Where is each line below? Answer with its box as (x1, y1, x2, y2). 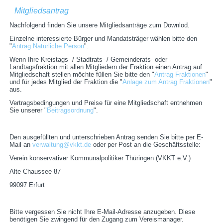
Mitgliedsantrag (14, 6, 69, 15)
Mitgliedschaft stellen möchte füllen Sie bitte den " (9, 71, 155, 79)
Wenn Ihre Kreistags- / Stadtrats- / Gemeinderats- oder (9, 56, 168, 64)
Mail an (9, 141, 33, 149)
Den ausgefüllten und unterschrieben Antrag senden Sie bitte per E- (9, 133, 204, 141)
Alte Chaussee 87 (9, 168, 61, 176)
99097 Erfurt (9, 181, 45, 189)
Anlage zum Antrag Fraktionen (122, 78, 210, 86)
